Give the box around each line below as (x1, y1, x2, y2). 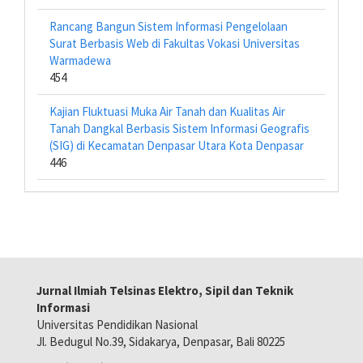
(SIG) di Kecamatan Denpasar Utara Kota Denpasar (49, 138, 304, 153)
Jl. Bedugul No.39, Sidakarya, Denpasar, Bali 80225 (36, 334, 285, 349)
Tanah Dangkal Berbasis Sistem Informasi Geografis (49, 121, 310, 136)
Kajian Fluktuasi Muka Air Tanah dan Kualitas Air (49, 104, 285, 119)
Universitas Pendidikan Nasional (36, 317, 198, 332)
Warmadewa (49, 53, 111, 68)
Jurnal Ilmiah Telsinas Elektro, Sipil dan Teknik (36, 283, 293, 298)
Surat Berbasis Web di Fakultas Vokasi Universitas (49, 36, 300, 51)
